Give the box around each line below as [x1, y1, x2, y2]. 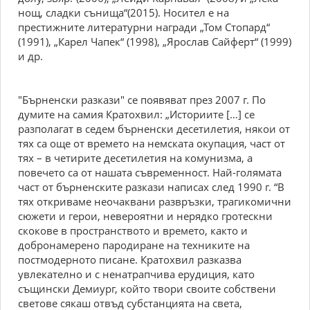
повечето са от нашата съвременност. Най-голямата [18, 165, 282, 179]
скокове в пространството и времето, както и [18, 224, 248, 237]
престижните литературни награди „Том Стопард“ [18, 20, 270, 34]
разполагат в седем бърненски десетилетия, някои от [18, 122, 290, 136]
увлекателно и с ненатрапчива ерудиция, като [18, 267, 255, 281]
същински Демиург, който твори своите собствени [18, 282, 276, 295]
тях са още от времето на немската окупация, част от [18, 136, 285, 150]
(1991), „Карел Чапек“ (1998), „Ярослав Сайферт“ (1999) [18, 35, 291, 48]
